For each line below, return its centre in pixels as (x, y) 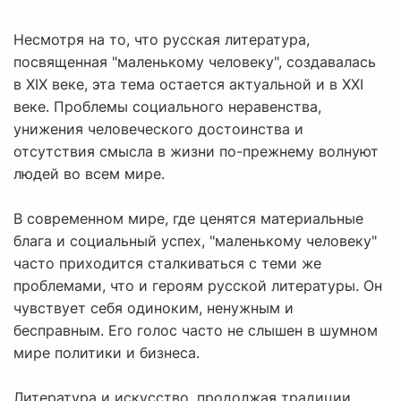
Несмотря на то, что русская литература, (162, 40)
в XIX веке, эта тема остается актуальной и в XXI (188, 85)
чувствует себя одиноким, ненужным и (154, 308)
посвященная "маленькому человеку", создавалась (195, 62)
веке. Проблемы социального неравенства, (167, 107)
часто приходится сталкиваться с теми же (167, 264)
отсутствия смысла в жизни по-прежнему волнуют (196, 152)
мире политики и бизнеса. (107, 353)
